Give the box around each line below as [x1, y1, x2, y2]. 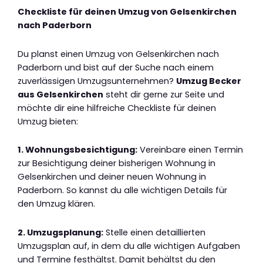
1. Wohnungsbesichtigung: [18, 144, 137, 156]
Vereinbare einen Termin [137, 144, 243, 156]
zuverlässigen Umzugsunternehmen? [18, 75, 176, 87]
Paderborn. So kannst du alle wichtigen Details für [18, 184, 227, 197]
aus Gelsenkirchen [18, 88, 103, 100]
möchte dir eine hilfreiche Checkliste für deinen [18, 102, 216, 114]
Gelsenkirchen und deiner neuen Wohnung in [18, 171, 206, 183]
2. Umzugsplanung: [18, 226, 103, 238]
